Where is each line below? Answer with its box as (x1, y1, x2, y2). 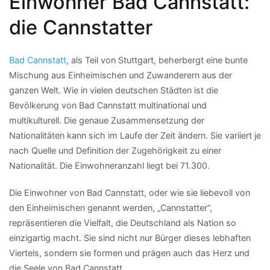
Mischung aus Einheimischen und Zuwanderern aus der (9, 69, 232, 80)
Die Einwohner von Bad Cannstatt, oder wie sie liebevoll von (9, 187, 250, 198)
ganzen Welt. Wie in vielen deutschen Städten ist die (9, 84, 218, 95)
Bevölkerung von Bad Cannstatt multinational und (9, 99, 207, 110)
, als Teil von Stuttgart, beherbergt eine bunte (66, 54, 248, 65)
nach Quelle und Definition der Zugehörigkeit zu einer (9, 145, 221, 155)
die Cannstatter (9, 15, 152, 39)
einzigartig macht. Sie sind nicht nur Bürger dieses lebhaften (9, 233, 251, 243)
